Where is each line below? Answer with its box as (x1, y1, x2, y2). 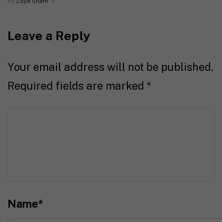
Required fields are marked (7, 79, 147, 92)
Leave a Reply (7, 28, 90, 43)
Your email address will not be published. (7, 60, 213, 73)
